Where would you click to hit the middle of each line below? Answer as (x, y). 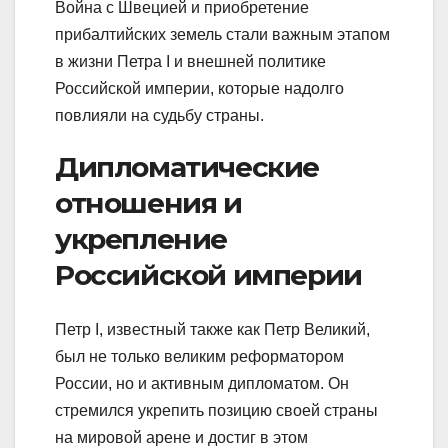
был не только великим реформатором (199, 356)
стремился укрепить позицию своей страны (216, 410)
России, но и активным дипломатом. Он (202, 383)
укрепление (141, 239)
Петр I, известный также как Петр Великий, (212, 329)
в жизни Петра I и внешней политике (190, 62)
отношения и (148, 203)
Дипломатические (187, 167)
